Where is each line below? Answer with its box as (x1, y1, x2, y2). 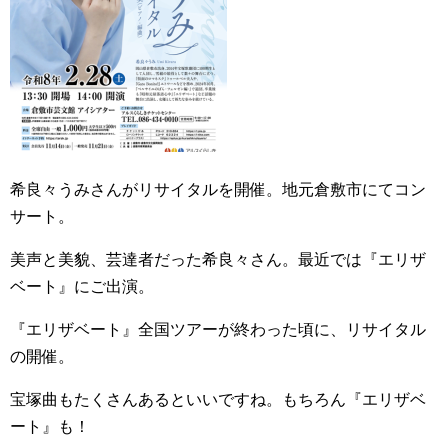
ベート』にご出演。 (10, 278, 154, 295)
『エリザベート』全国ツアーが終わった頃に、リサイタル (10, 321, 426, 338)
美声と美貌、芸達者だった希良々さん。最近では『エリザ (10, 251, 426, 268)
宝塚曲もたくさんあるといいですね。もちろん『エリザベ (10, 391, 426, 408)
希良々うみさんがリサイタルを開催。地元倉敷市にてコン (10, 181, 426, 198)
